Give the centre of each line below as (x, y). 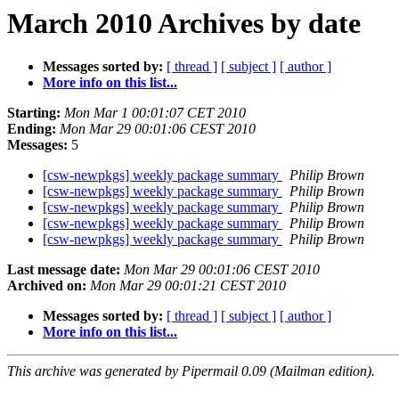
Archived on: (47, 286)
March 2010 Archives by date (184, 23)
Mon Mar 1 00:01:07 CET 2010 (155, 113)
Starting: (34, 113)
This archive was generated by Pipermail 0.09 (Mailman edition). (191, 371)
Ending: (32, 129)
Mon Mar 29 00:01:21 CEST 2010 (188, 286)
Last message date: (64, 270)
